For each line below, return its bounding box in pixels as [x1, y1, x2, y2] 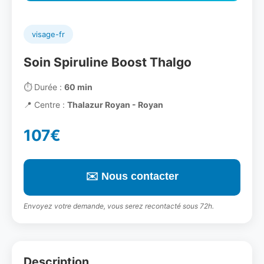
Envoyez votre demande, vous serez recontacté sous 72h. [24, 202, 214, 210]
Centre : [32, 100, 67, 110]
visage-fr [32, 29, 65, 39]
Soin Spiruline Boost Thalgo [24, 55, 192, 70]
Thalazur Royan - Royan [67, 100, 163, 110]
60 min [64, 82, 93, 92]
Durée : [32, 82, 64, 92]
